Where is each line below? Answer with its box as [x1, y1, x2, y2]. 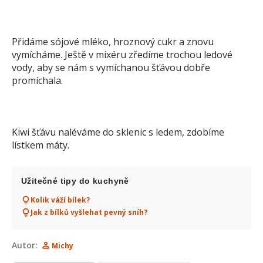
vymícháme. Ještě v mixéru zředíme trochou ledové [12, 48, 232, 61]
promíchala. [12, 74, 63, 87]
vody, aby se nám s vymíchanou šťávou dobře [12, 61, 210, 74]
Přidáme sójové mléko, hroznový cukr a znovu [12, 35, 214, 48]
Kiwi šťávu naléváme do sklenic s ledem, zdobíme [12, 126, 224, 139]
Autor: [12, 240, 38, 251]
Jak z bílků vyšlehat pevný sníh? [31, 207, 147, 217]
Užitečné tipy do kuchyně [21, 176, 129, 186]
